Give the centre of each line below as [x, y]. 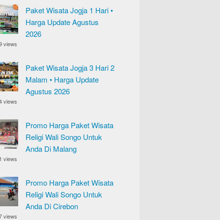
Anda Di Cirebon [52, 206]
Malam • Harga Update [62, 79]
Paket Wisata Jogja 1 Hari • [69, 10]
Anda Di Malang [51, 149]
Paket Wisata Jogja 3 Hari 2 [70, 68]
